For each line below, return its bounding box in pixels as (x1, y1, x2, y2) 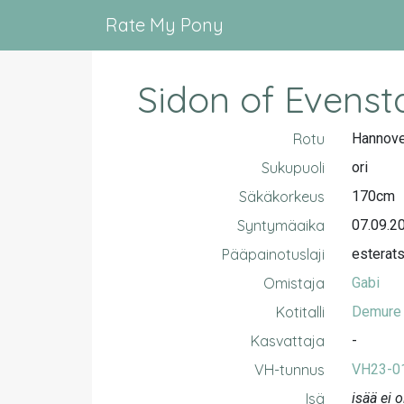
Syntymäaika (236, 216, 325, 234)
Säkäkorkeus (238, 188, 325, 206)
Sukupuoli (261, 159, 325, 177)
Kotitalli (275, 303, 325, 321)
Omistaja (262, 274, 325, 292)
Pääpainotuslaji (221, 245, 325, 263)
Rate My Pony (106, 14, 224, 36)
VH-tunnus (253, 361, 325, 379)
